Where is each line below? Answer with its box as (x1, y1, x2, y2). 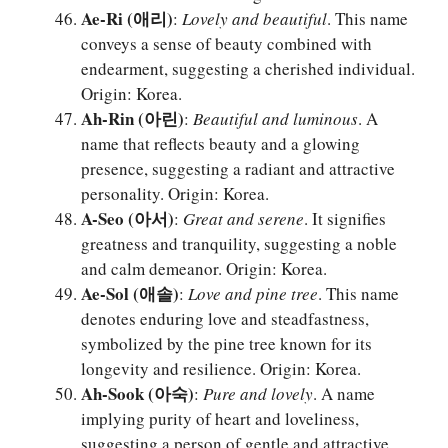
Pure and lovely (203, 382, 313, 406)
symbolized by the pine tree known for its (81, 332, 372, 356)
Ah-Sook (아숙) (81, 381, 194, 407)
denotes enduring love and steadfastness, (81, 307, 369, 331)
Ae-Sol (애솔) (81, 281, 179, 307)
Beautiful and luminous (193, 107, 358, 131)
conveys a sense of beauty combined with (81, 32, 372, 56)
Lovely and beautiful (182, 7, 327, 31)
